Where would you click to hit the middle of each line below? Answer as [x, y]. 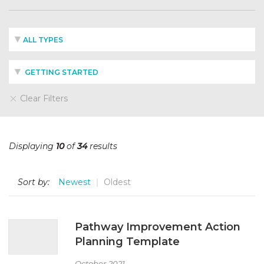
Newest [75, 182]
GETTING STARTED [61, 72]
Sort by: [34, 182]
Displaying [32, 146]
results [102, 146]
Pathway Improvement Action [158, 227]
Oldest [117, 182]
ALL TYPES [43, 40]
